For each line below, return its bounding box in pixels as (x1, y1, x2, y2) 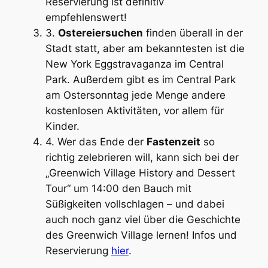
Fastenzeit (146, 135, 200, 148)
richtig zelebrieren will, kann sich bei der (45, 151, 239, 163)
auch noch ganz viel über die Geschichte (45, 213, 240, 226)
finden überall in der (142, 26, 243, 39)
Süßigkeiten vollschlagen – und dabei (45, 197, 224, 210)
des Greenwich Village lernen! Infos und (45, 229, 237, 241)
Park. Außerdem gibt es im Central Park (45, 73, 236, 86)
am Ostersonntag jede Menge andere (45, 89, 226, 101)
